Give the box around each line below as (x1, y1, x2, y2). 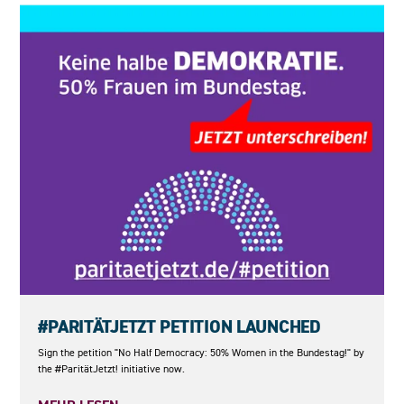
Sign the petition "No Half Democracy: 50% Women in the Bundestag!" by (38, 345, 365, 360)
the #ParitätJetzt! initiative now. (38, 362, 186, 376)
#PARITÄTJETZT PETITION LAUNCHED (38, 315, 321, 340)
